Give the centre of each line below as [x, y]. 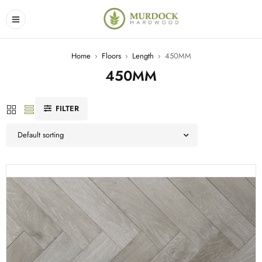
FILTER [67, 108]
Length [143, 56]
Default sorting [41, 135]
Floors [111, 56]
